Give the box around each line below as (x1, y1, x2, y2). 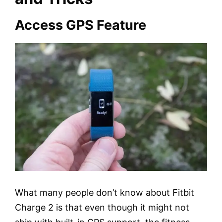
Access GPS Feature (15, 16, 146, 33)
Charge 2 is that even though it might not (15, 202, 189, 213)
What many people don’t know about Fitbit (15, 187, 194, 198)
